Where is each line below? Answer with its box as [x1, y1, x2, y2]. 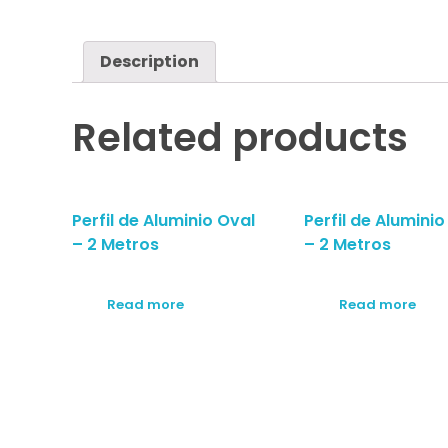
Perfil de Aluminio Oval [72, 209, 255, 233]
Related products [72, 111, 408, 165]
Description [100, 50, 199, 74]
